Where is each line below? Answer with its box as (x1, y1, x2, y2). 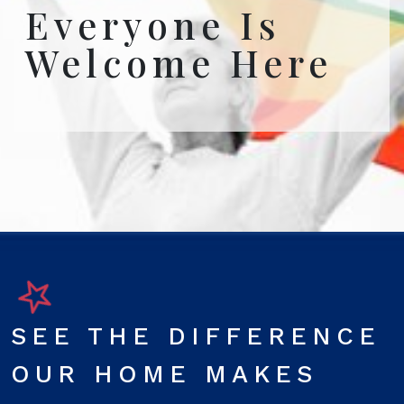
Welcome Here (25, 37, 333, 87)
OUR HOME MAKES (11, 359, 317, 389)
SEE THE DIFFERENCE (11, 321, 381, 351)
